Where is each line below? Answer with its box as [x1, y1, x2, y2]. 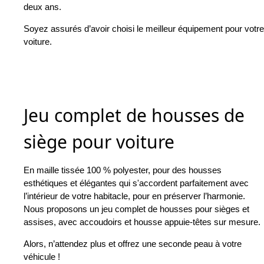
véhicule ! [24, 252, 60, 262]
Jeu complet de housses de [24, 103, 245, 128]
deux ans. [24, 2, 61, 12]
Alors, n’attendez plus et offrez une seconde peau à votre [24, 239, 242, 249]
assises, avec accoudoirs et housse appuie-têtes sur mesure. [24, 217, 260, 227]
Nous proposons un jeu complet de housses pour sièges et [24, 204, 249, 214]
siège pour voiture [24, 130, 174, 154]
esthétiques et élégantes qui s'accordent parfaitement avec [24, 178, 249, 189]
